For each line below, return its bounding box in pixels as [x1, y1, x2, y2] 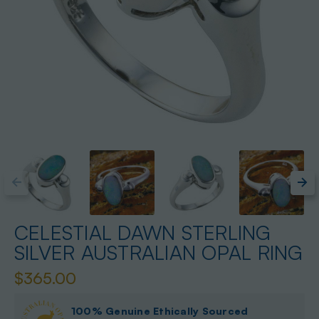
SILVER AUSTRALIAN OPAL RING [14, 240, 303, 266]
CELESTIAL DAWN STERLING [14, 220, 271, 246]
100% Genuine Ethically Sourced [70, 304, 249, 317]
